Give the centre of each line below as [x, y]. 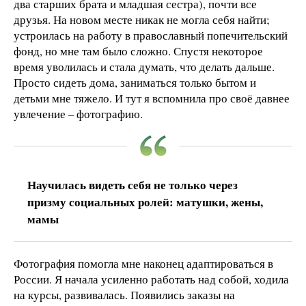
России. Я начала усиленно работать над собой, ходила [151, 279]
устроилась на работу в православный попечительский [151, 35]
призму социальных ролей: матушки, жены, [145, 201]
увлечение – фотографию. [78, 113]
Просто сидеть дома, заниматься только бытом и [135, 82]
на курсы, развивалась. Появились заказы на [124, 294]
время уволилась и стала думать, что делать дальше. [144, 66]
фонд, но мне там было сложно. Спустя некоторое [138, 51]
